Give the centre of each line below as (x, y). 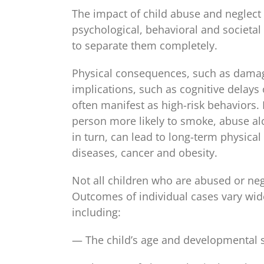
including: (96, 212)
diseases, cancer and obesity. (145, 152)
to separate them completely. (145, 45)
